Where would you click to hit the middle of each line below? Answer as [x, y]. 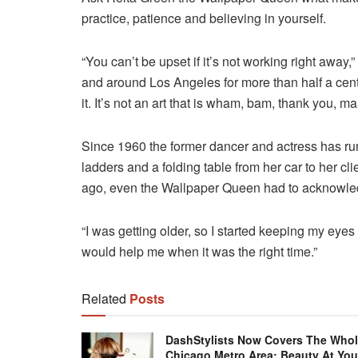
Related [104, 298]
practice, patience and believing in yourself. [204, 18]
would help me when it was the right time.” [199, 251]
